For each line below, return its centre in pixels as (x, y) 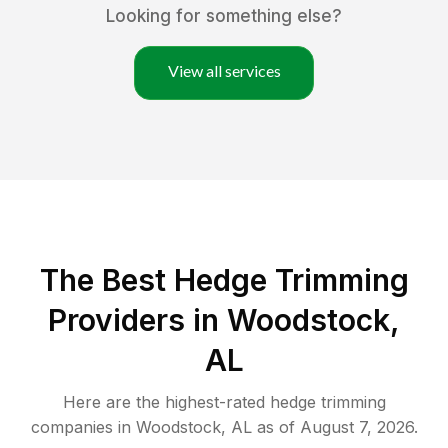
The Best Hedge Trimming (224, 280)
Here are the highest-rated (166, 402)
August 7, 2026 (356, 427)
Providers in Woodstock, (224, 320)
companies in (80, 427)
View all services (224, 71)
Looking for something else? (224, 16)
